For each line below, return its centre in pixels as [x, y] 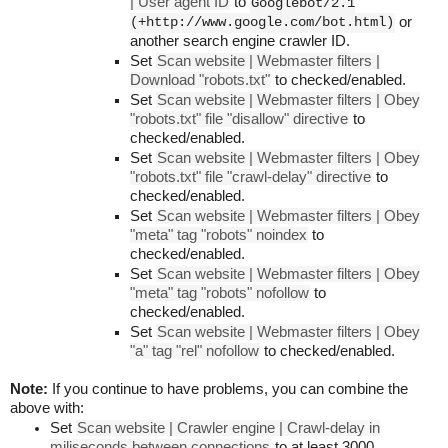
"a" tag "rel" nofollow [194, 351]
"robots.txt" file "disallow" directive [239, 119]
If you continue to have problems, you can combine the [228, 389]
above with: [47, 408]
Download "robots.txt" [200, 80]
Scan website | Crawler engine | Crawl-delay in [228, 428]
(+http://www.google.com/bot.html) [262, 22]
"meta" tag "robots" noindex [218, 235]
